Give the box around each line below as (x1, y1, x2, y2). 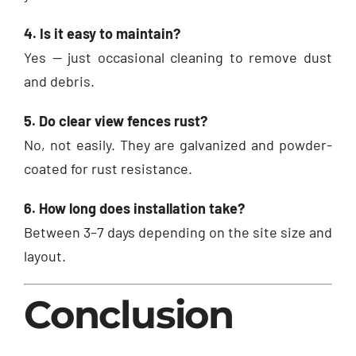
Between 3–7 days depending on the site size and (24, 222, 332, 241)
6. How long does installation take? (24, 199, 245, 217)
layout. (24, 246, 66, 265)
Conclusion (24, 291, 234, 338)
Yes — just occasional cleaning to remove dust (24, 48, 332, 66)
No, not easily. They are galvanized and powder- (24, 135, 332, 153)
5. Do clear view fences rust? (24, 111, 207, 130)
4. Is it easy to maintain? (24, 24, 180, 42)
